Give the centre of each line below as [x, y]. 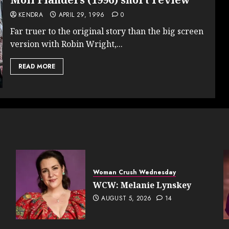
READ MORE [37, 66]
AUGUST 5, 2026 [127, 198]
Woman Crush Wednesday [134, 172]
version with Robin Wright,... [66, 44]
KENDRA [30, 15]
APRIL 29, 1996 [82, 15]
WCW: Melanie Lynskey [142, 185]
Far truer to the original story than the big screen [107, 31]
